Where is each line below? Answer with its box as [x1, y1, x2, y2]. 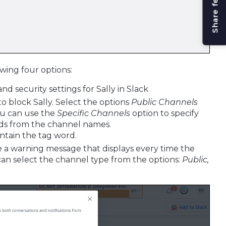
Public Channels [131, 97, 198, 107]
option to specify [130, 108, 199, 118]
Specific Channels [56, 108, 130, 118]
